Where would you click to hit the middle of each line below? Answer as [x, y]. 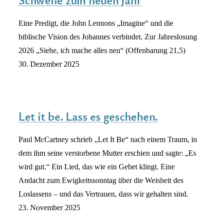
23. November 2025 [49, 207]
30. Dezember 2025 [49, 64]
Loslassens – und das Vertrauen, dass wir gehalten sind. [103, 194]
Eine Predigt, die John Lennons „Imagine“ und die [96, 23]
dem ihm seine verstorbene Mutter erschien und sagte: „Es [107, 153]
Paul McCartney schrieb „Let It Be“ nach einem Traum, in [108, 139]
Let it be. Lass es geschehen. [88, 116]
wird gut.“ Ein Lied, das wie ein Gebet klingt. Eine [97, 166]
